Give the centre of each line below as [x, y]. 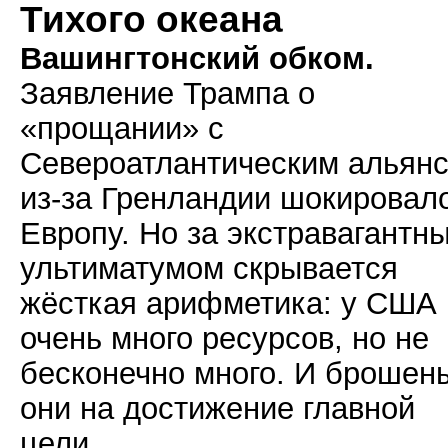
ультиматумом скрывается [209, 268]
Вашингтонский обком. [197, 58]
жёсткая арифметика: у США [228, 303]
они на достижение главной [217, 408]
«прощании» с [122, 128]
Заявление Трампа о [167, 93]
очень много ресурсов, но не [224, 338]
